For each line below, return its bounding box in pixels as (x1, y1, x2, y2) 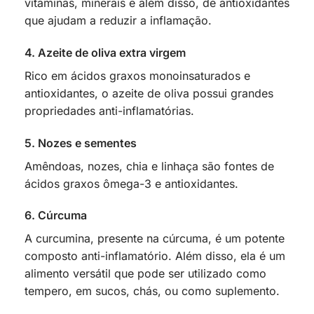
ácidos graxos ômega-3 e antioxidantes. (25, 176, 238, 191)
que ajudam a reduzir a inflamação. (25, 13, 212, 27)
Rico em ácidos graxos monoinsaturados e (25, 68, 250, 83)
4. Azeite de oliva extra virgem (25, 45, 186, 60)
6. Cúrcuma (25, 208, 87, 223)
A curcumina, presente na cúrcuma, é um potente (25, 231, 285, 246)
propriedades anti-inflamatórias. (25, 103, 194, 118)
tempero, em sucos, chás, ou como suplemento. (25, 284, 280, 299)
